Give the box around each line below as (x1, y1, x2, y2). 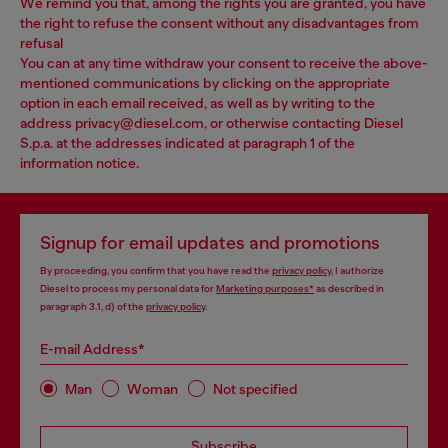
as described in (314, 283, 384, 295)
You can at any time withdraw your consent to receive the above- (20, 55, 428, 72)
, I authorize (331, 265, 384, 277)
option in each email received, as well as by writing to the (20, 95, 375, 112)
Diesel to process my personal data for (40, 283, 216, 295)
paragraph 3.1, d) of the (40, 301, 146, 313)
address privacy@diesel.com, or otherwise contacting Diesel (20, 115, 403, 132)
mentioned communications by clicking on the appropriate (20, 75, 390, 92)
